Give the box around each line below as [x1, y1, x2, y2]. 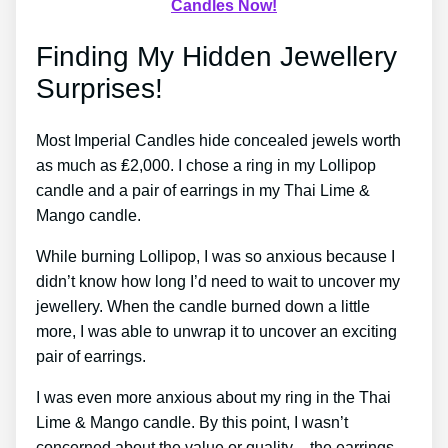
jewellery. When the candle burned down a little [36, 298, 370, 316]
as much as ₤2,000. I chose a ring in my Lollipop [36, 157, 376, 175]
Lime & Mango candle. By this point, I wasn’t [36, 414, 348, 432]
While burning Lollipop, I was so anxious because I [36, 248, 395, 266]
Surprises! [36, 72, 163, 104]
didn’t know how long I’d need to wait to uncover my [36, 273, 400, 291]
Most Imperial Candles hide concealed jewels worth [36, 132, 401, 150]
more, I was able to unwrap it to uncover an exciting [36, 323, 397, 341]
